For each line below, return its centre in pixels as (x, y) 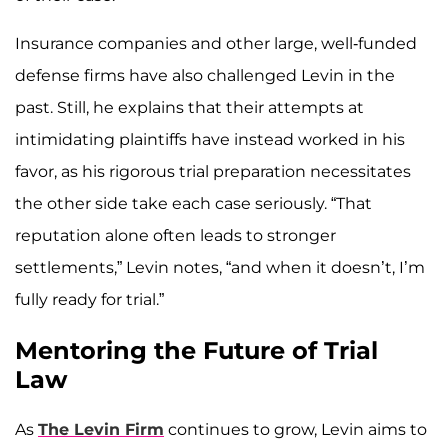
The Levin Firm (101, 430)
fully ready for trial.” (89, 300)
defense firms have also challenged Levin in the (205, 76)
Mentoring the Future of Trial (196, 351)
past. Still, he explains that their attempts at (189, 108)
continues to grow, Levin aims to (295, 430)
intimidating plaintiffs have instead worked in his (210, 140)
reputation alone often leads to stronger (175, 236)
